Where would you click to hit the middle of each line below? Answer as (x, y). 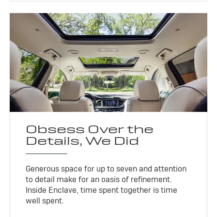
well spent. (45, 201)
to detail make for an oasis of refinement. (99, 179)
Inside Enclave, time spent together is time (102, 190)
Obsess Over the (90, 129)
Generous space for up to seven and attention (106, 169)
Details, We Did (83, 140)
